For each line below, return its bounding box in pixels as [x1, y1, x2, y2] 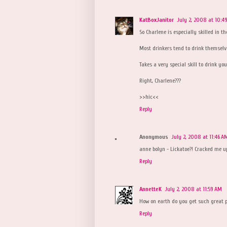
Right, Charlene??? [139, 77, 181, 84]
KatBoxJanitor [139, 16, 174, 23]
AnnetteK [139, 185, 162, 193]
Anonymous [139, 133, 168, 140]
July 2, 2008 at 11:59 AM [165, 185, 222, 193]
